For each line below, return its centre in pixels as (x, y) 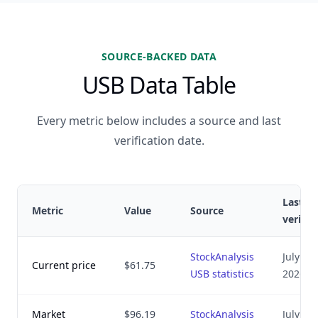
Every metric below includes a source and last (159, 121)
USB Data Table (159, 85)
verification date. (159, 141)
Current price (64, 265)
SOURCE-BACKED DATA (159, 56)
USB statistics (222, 274)
